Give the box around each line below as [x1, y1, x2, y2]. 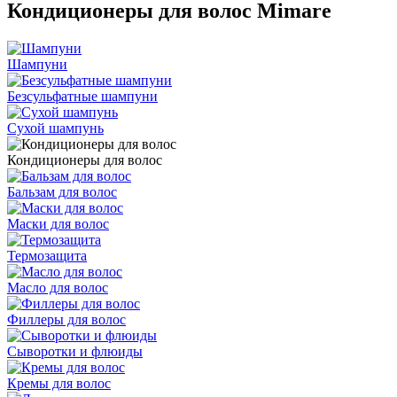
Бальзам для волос [7, 183, 117, 199]
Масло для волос [7, 279, 108, 295]
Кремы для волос [7, 375, 111, 391]
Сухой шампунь [7, 120, 104, 136]
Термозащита [7, 247, 87, 263]
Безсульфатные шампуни [7, 88, 158, 104]
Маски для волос [7, 215, 109, 231]
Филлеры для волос [7, 311, 126, 327]
